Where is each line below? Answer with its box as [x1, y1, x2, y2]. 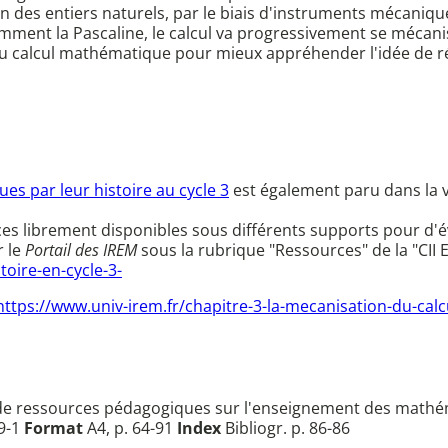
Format [24, 416, 83, 439]
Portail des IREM [25, 239, 137, 262]
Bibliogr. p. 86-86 [221, 416, 350, 439]
